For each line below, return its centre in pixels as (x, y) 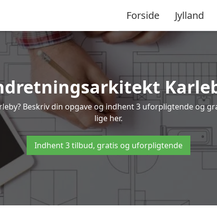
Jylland (189, 15)
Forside (143, 15)
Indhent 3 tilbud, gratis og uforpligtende (108, 145)
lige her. (108, 118)
